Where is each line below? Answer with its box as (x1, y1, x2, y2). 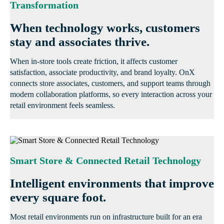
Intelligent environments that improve (10, 176, 214, 190)
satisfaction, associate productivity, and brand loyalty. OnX (10, 68, 195, 77)
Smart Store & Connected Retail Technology (10, 155, 201, 166)
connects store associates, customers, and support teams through (10, 79, 210, 88)
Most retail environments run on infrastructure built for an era (10, 212, 202, 221)
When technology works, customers (10, 21, 200, 35)
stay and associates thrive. (10, 35, 149, 49)
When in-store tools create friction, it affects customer (10, 57, 177, 66)
